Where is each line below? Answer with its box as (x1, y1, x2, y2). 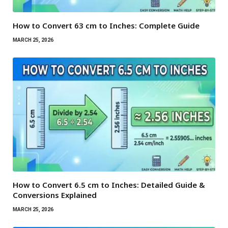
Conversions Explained (13, 189, 97, 200)
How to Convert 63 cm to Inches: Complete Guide (13, 20, 199, 31)
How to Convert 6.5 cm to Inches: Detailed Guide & (13, 179, 205, 190)
